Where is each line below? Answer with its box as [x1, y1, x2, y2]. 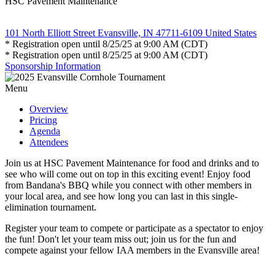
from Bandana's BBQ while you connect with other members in [5, 179, 252, 190]
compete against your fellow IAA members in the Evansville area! [5, 244, 260, 255]
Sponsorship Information [5, 60, 101, 71]
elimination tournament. [5, 201, 96, 212]
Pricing [29, 114, 57, 125]
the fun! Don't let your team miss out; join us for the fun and [5, 233, 236, 244]
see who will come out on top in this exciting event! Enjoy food [5, 168, 250, 179]
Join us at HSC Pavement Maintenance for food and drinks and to [5, 157, 259, 168]
